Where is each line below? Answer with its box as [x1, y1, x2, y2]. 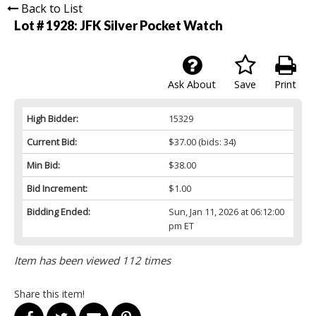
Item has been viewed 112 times [14, 253, 171, 268]
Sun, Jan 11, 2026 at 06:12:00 [168, 205, 284, 219]
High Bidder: [27, 112, 78, 126]
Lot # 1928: [14, 18, 80, 34]
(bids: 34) [195, 135, 236, 149]
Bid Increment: [27, 182, 87, 195]
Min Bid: [27, 159, 60, 172]
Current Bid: [27, 135, 77, 149]
